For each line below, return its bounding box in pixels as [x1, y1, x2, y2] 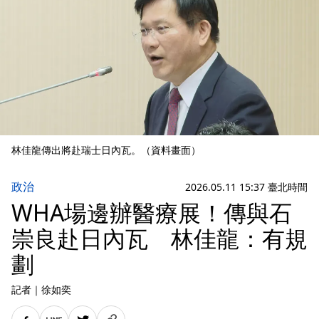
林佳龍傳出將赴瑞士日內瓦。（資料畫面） [11, 143, 201, 157]
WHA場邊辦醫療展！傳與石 [11, 197, 292, 228]
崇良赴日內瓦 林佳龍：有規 [11, 223, 308, 253]
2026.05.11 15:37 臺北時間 [185, 179, 308, 194]
